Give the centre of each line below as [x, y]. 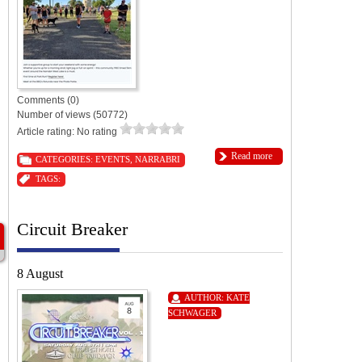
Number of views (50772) [72, 114]
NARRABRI [158, 159]
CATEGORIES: [65, 159]
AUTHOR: [205, 297]
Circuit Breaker [72, 229]
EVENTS [113, 159]
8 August [40, 273]
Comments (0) [48, 100]
